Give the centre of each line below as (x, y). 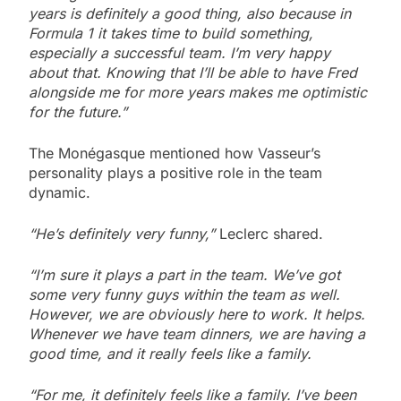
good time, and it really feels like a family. (172, 353)
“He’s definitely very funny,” (124, 233)
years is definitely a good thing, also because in (190, 13)
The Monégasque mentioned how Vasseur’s (175, 153)
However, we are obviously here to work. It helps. (197, 314)
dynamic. (60, 192)
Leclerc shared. (271, 233)
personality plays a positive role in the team (175, 172)
